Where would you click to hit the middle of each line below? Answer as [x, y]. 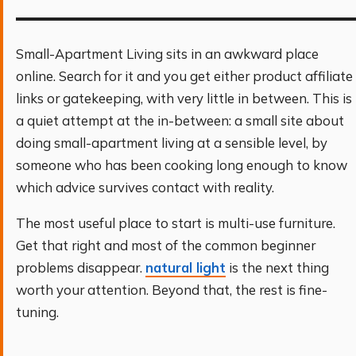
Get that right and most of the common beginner [166, 245]
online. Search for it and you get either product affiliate [184, 76]
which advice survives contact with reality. [145, 187]
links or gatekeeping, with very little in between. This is [184, 98]
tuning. [37, 311]
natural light [186, 267]
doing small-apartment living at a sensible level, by [172, 143]
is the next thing [277, 267]
